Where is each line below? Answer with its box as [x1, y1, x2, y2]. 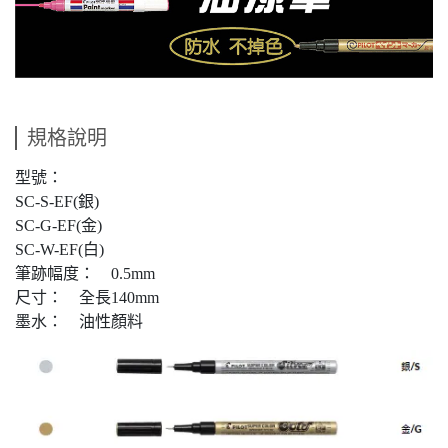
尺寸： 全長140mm [15, 288, 159, 306]
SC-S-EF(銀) [15, 192, 99, 210]
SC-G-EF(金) [15, 216, 102, 234]
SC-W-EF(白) [15, 240, 104, 258]
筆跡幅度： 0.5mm [15, 264, 155, 282]
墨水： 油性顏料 [15, 312, 143, 330]
